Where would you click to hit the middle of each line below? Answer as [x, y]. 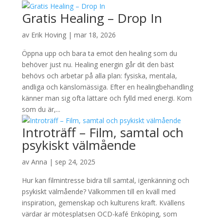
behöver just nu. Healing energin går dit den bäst [98, 64]
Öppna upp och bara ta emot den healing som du [99, 53]
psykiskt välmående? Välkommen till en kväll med [99, 191]
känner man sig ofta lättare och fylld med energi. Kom [107, 98]
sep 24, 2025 [75, 162]
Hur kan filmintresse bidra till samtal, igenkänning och [105, 180]
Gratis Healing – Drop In [92, 18]
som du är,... [41, 109]
